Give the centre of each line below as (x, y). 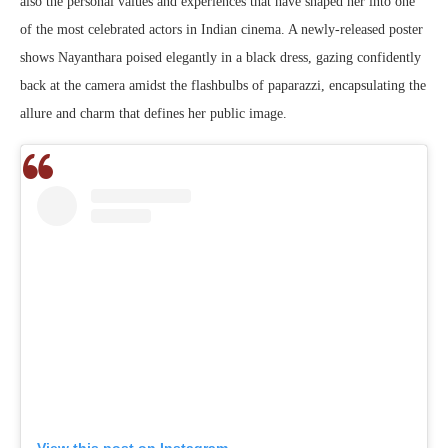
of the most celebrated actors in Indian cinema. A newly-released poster (221, 30)
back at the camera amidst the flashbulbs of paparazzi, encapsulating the (223, 86)
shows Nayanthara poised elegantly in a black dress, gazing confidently (220, 58)
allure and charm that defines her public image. (153, 114)
